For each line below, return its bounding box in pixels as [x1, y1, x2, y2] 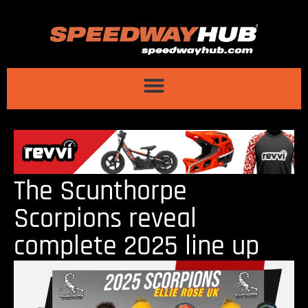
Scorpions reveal [14, 201, 197, 237]
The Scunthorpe [14, 174, 187, 210]
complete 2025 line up [14, 229, 259, 265]
